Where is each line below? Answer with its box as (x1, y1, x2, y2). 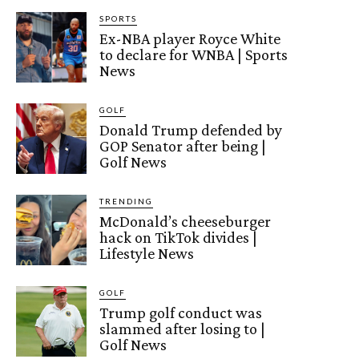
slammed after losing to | (99, 320, 266, 338)
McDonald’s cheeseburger (99, 212, 272, 231)
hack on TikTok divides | (99, 228, 258, 247)
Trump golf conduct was (99, 304, 263, 322)
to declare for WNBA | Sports (99, 46, 288, 64)
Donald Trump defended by (99, 121, 283, 139)
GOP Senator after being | (99, 137, 267, 155)
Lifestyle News (99, 244, 195, 263)
